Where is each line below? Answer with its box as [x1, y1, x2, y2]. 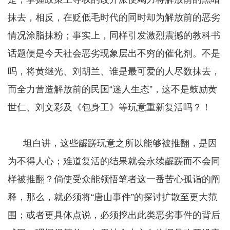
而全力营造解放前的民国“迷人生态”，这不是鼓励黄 [8, 84, 217, 95]
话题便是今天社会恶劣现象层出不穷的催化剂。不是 [8, 48, 220, 59]
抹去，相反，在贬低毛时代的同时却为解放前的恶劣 [8, 12, 220, 23]
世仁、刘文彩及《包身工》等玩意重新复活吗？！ [8, 102, 211, 113]
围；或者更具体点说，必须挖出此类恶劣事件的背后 [8, 210, 220, 221]
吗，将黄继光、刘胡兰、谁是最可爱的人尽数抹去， [8, 66, 220, 77]
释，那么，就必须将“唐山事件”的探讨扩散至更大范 [8, 192, 217, 203]
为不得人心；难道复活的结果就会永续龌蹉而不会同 [8, 156, 220, 167]
